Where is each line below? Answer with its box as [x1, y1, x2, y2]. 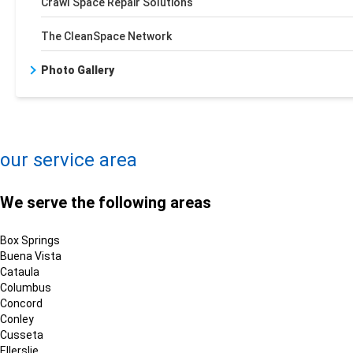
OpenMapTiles [173, 122, 229, 135]
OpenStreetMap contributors [240, 122, 349, 135]
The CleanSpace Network [41, 30, 172, 43]
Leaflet [131, 122, 158, 135]
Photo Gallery [41, 64, 114, 76]
